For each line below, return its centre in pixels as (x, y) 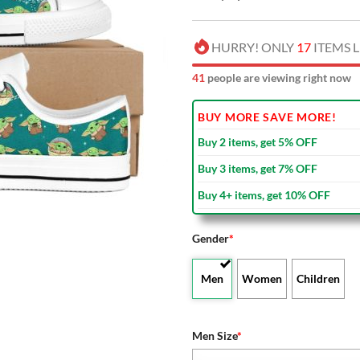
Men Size (215, 335)
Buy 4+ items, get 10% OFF (264, 194)
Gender (211, 238)
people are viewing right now (278, 77)
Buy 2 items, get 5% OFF (258, 141)
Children (319, 278)
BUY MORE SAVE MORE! (267, 117)
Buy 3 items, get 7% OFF (258, 168)
